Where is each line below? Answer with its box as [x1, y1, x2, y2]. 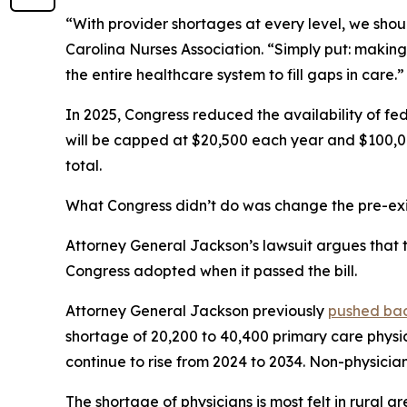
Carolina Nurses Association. [65, 40, 267, 59]
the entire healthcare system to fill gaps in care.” [65, 65, 404, 84]
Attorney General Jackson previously [65, 302, 328, 321]
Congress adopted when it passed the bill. [65, 262, 357, 281]
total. [65, 156, 102, 175]
